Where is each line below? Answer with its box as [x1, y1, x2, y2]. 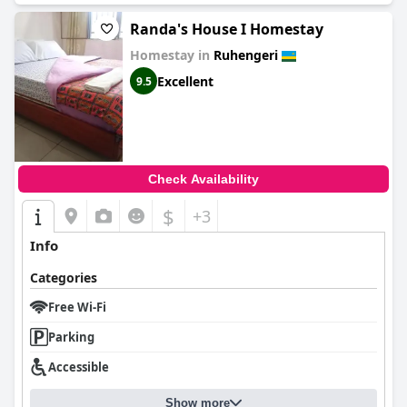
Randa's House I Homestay [130, 19, 323, 39]
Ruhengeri [213, 46, 278, 64]
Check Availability [148, 172, 259, 186]
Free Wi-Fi [48, 299, 106, 315]
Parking [48, 329, 94, 345]
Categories [30, 269, 97, 286]
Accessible [48, 359, 109, 375]
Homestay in [130, 46, 213, 64]
